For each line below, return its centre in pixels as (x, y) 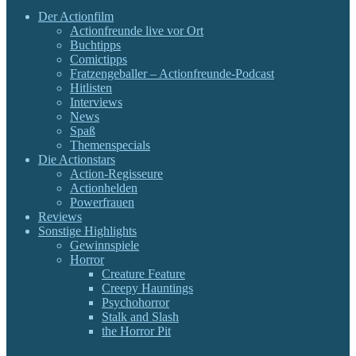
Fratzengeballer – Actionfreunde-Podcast (172, 74)
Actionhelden (104, 188)
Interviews (96, 103)
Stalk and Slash (140, 317)
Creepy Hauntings (147, 288)
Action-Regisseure (116, 174)
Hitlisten (91, 88)
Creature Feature (143, 274)
